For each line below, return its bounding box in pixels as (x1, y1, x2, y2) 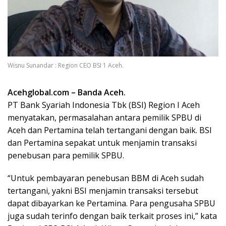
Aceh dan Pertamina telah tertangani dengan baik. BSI (8, 124, 212, 136)
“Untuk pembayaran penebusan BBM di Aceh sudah (8, 172, 204, 184)
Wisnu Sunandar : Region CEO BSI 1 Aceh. (8, 61, 124, 70)
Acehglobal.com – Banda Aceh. (8, 86, 126, 98)
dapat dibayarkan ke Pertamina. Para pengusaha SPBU (8, 197, 215, 209)
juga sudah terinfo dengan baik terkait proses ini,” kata (8, 210, 217, 221)
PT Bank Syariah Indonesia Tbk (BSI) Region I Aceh (8, 99, 200, 110)
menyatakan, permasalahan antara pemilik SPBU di (8, 111, 201, 123)
